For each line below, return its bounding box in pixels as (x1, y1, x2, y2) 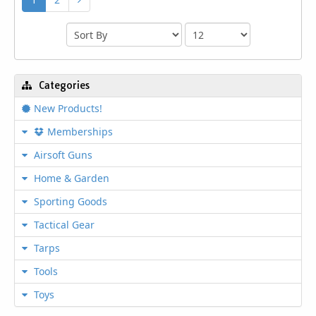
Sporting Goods (31, 194, 107, 208)
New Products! (34, 101, 102, 115)
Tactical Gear (31, 217, 95, 231)
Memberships (47, 124, 113, 138)
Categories (39, 78, 90, 92)
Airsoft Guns (31, 147, 92, 162)
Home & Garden (31, 171, 109, 185)
